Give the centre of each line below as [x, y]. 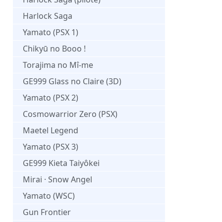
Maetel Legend [51, 130]
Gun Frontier [47, 212]
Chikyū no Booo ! [54, 48]
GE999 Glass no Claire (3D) [72, 81]
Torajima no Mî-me [58, 65]
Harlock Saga [48, 16]
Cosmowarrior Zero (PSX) [70, 114]
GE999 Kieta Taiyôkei [61, 163]
